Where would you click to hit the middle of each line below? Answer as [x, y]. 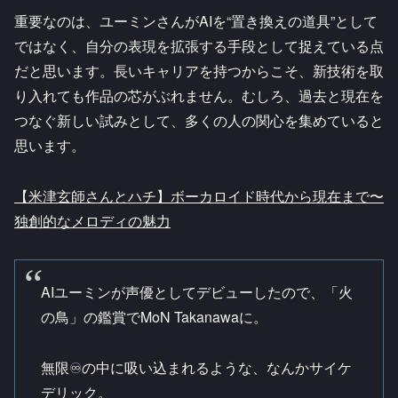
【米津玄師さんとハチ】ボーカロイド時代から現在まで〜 [199, 195]
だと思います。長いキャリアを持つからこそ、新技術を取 [199, 71]
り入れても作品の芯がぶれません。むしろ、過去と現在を [199, 96]
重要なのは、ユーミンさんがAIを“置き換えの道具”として [196, 21]
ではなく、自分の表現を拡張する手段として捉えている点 [199, 46]
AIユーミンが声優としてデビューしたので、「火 [196, 292]
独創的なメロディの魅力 [92, 220]
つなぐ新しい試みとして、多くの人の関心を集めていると [199, 121]
